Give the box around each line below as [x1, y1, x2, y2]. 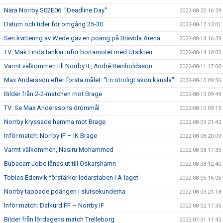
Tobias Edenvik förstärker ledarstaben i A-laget [4, 173, 138, 181]
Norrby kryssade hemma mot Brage [4, 117, 106, 125]
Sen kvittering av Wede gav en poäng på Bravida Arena [4, 34, 160, 42]
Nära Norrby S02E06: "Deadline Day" [4, 6, 107, 14]
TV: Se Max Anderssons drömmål [4, 104, 100, 111]
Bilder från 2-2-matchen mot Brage [4, 90, 102, 98]
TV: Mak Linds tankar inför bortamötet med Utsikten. [4, 48, 154, 56]
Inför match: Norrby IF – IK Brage [4, 131, 97, 139]
